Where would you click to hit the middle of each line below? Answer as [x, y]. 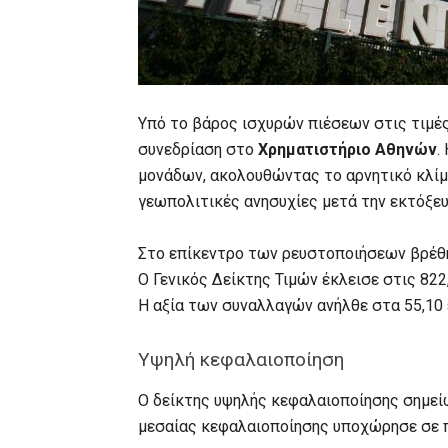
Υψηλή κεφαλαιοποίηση [241, 359]
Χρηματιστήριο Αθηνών [347, 149]
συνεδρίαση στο [198, 149]
